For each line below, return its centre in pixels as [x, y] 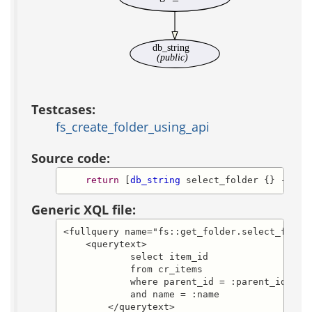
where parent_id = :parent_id [174, 282]
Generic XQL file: [84, 209]
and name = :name [141, 295]
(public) [173, 57]
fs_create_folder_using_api [133, 126]
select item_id [135, 257]
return [102, 180]
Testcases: [63, 109]
